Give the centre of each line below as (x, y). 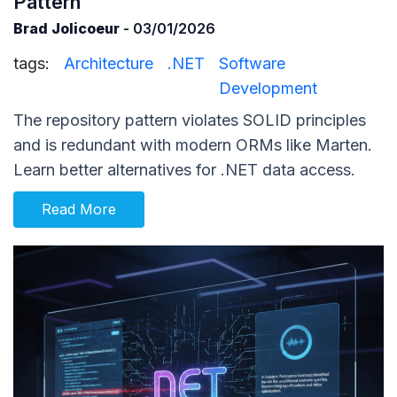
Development (268, 88)
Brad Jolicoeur (66, 28)
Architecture (109, 63)
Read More (79, 209)
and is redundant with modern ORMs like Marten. (193, 144)
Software (252, 63)
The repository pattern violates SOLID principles (190, 120)
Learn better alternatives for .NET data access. (184, 169)
